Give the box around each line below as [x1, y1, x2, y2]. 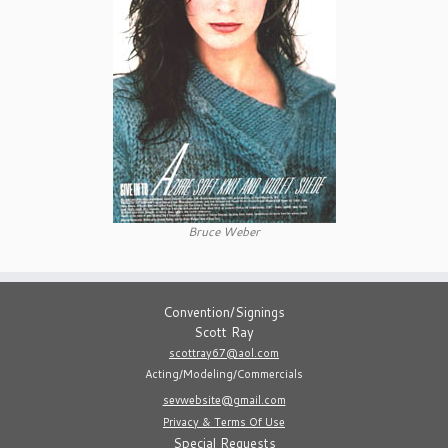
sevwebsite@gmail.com [162, 392, 286, 408]
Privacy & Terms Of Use [163, 414, 285, 430]
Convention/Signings [163, 303, 285, 321]
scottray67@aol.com [169, 345, 279, 361]
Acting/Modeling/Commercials [145, 366, 303, 382]
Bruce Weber [188, 223, 260, 240]
